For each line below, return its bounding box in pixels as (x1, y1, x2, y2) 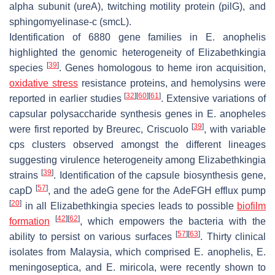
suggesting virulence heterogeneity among (9, 154, 198, 165)
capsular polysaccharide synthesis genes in (9, 108, 207, 119)
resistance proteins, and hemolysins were (77, 77, 266, 88)
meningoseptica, (9, 261, 81, 273)
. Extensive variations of (161, 93, 266, 104)
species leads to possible (117, 200, 237, 211)
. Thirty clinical (200, 231, 266, 242)
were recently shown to (156, 261, 266, 273)
